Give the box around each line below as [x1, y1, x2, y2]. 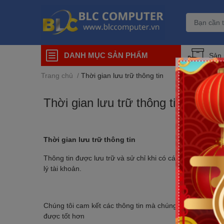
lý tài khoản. [43, 163, 81, 172]
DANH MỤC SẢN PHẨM [64, 50, 148, 59]
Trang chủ [41, 70, 73, 79]
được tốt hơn [43, 211, 84, 220]
